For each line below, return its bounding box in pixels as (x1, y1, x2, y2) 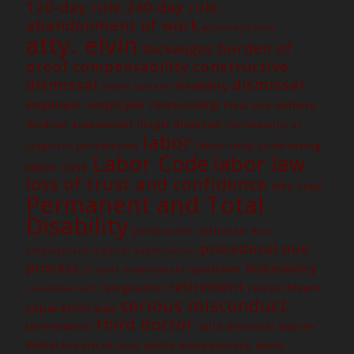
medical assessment (26, 118, 134, 131)
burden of (217, 39, 292, 58)
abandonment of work (26, 15, 199, 35)
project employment (84, 264, 186, 275)
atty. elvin (26, 29, 138, 61)
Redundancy (245, 260, 317, 276)
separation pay (26, 299, 116, 315)
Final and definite (224, 99, 317, 112)
